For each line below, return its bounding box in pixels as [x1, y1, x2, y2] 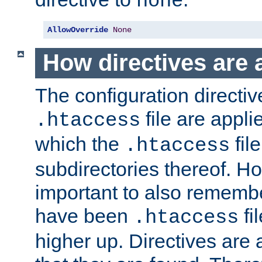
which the [35, 132, 125, 155]
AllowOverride [47, 25, 108, 35]
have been [35, 204, 133, 227]
